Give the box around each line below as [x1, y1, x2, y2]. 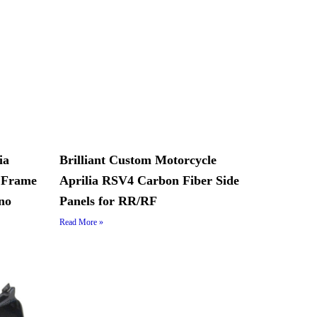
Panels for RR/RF [59, 194, 157, 208]
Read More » [59, 217, 103, 227]
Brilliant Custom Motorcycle [59, 153, 217, 167]
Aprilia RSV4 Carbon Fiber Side [59, 173, 239, 188]
